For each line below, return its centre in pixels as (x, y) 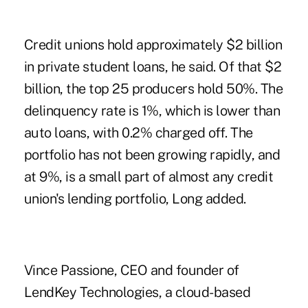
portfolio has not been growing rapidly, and (152, 154)
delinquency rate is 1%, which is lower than (152, 110)
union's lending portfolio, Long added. (135, 198)
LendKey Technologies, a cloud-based (137, 292)
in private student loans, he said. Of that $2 (153, 66)
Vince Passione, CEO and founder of (131, 270)
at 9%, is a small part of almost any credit (148, 176)
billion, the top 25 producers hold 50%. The (153, 88)
